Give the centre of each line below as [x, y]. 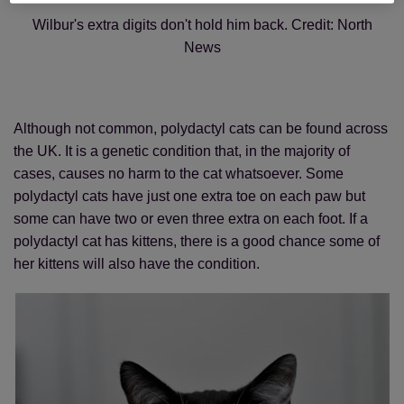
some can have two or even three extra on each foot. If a [191, 219]
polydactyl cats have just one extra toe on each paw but [189, 196]
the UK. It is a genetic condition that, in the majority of [182, 151]
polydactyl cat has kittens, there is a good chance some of [197, 241]
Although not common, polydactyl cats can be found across [201, 129]
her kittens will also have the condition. [137, 264]
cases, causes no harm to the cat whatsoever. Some [179, 174]
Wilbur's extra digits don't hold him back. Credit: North [202, 25]
